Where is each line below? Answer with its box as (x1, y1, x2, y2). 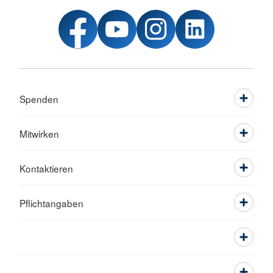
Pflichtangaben (19, 196, 83, 210)
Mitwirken (19, 127, 59, 141)
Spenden (19, 92, 58, 106)
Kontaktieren (19, 161, 73, 175)
